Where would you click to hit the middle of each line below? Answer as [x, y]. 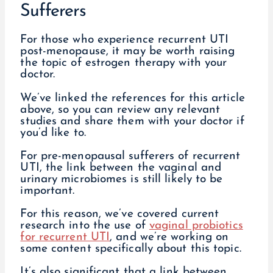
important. [48, 191]
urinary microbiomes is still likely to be [122, 179]
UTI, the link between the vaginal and [121, 168]
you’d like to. [53, 133]
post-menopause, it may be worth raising [128, 52]
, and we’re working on [169, 237]
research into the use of [85, 225]
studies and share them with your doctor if [132, 121]
